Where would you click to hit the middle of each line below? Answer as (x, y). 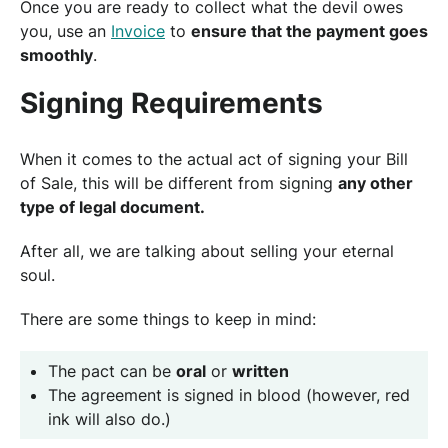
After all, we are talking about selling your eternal (207, 250)
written (260, 370)
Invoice (138, 30)
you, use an (65, 30)
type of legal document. (112, 206)
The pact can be (112, 370)
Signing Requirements (171, 102)
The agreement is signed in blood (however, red (229, 394)
